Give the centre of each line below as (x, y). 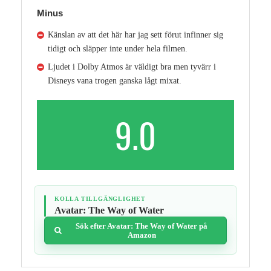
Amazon (142, 235)
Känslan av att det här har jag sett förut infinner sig (135, 34)
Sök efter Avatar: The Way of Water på (142, 226)
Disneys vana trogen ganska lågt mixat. (115, 80)
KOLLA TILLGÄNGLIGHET (100, 198)
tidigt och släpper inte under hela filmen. (118, 48)
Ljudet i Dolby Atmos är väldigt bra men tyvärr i (132, 67)
